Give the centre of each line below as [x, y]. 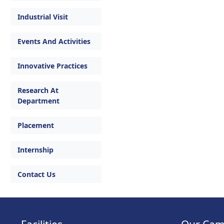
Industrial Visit [43, 17]
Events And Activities [54, 41]
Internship [35, 150]
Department [38, 101]
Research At [38, 90]
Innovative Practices [52, 66]
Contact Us [36, 174]
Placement [36, 125]
